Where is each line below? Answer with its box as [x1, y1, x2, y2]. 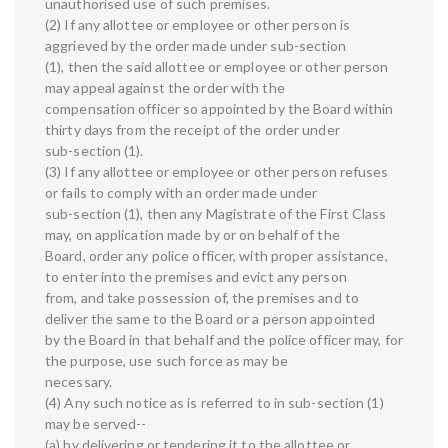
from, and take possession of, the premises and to [45, 289, 359, 307]
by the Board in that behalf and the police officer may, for [45, 331, 403, 349]
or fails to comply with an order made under [45, 184, 318, 202]
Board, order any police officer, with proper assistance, [45, 247, 388, 265]
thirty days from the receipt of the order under [45, 121, 340, 139]
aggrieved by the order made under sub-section [45, 37, 347, 55]
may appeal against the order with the [45, 79, 285, 97]
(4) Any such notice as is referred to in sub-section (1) [45, 394, 384, 412]
